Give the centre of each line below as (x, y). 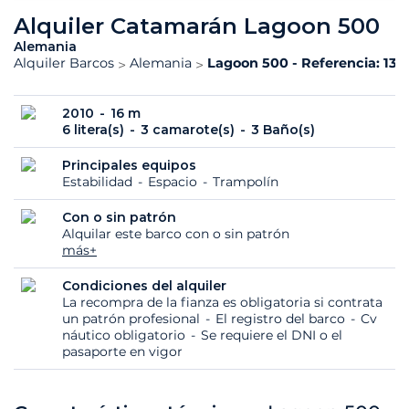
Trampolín (246, 182)
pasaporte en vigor (122, 352)
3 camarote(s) (189, 130)
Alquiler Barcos (64, 63)
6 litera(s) (95, 130)
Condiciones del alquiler (144, 286)
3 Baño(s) (283, 130)
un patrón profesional (133, 319)
